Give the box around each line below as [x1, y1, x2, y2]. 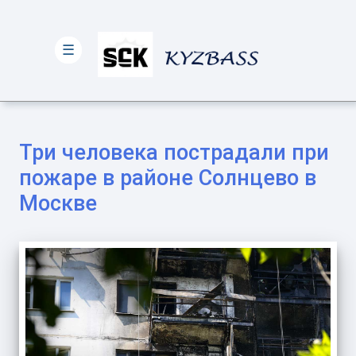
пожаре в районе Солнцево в [19, 165, 316, 191]
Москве [19, 191, 97, 216]
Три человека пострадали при [19, 140, 329, 165]
